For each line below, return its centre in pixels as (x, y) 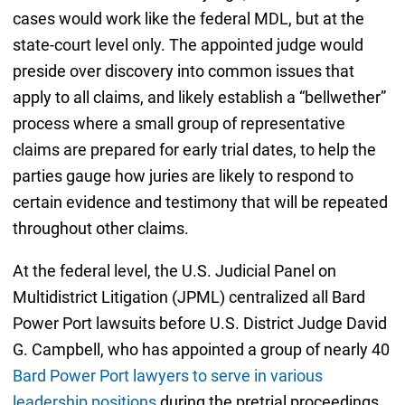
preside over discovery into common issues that (183, 71)
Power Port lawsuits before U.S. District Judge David (199, 324)
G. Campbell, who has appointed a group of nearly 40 (201, 350)
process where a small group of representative (179, 124)
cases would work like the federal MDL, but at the (188, 19)
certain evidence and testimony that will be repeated (200, 202)
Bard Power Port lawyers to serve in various (167, 376)
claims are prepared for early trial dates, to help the (194, 150)
